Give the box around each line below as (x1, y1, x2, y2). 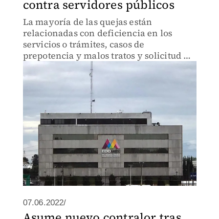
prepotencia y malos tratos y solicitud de (22, 49, 194, 62)
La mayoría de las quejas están (22, 16, 153, 28)
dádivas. (22, 61, 59, 73)
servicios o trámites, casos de (22, 38, 145, 50)
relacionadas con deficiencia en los (22, 27, 173, 39)
